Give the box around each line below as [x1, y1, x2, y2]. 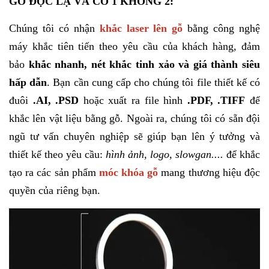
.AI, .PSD [32, 94, 79, 106]
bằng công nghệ [187, 22, 261, 34]
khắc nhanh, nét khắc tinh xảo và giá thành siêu [28, 58, 261, 70]
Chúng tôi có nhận [9, 22, 100, 34]
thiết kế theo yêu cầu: [9, 148, 106, 160]
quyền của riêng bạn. [9, 184, 100, 196]
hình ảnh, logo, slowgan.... [106, 148, 223, 160]
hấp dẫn [9, 76, 47, 88]
